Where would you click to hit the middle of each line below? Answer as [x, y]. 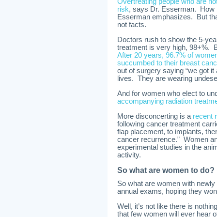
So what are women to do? [166, 170]
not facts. [132, 25]
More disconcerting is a [155, 116]
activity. [129, 155]
